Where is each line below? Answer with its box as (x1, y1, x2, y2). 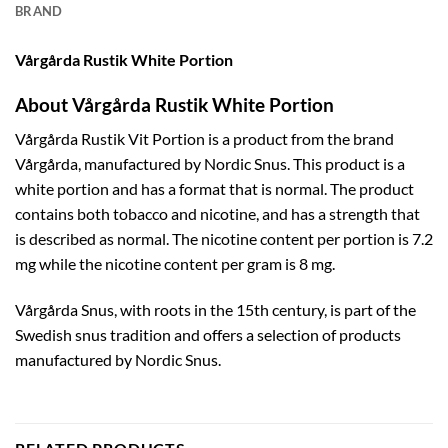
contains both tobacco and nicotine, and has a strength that (15, 204, 420, 224)
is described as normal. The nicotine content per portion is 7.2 (15, 229, 433, 249)
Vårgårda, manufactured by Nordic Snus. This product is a (15, 154, 405, 174)
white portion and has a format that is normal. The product (15, 179, 414, 199)
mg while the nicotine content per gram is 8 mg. (15, 254, 335, 274)
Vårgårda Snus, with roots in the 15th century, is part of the (15, 299, 416, 319)
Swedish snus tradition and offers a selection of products (15, 324, 401, 344)
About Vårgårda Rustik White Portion (15, 92, 334, 116)
